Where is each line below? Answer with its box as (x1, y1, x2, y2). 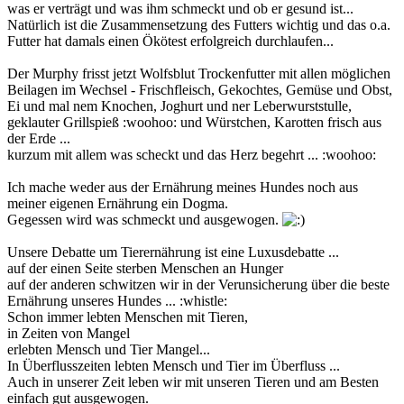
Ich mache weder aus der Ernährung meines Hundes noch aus (7, 179, 358, 195)
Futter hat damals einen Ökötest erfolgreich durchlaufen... (7, 32, 334, 49)
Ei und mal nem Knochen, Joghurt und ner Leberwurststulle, (7, 97, 352, 114)
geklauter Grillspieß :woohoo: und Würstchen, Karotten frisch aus (7, 114, 381, 130)
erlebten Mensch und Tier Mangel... (7, 341, 210, 357)
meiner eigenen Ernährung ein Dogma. (7, 195, 228, 211)
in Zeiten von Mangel (7, 325, 130, 341)
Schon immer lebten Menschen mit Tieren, (7, 308, 248, 325)
